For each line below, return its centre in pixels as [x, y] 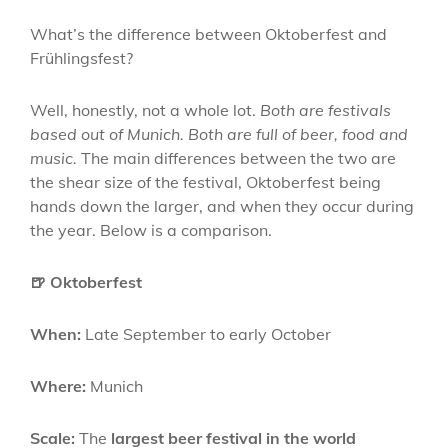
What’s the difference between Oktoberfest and [208, 34]
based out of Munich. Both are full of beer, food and [219, 134]
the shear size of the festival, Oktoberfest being [205, 182]
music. [53, 158]
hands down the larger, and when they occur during [222, 206]
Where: [58, 386]
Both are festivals [325, 110]
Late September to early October [206, 334]
